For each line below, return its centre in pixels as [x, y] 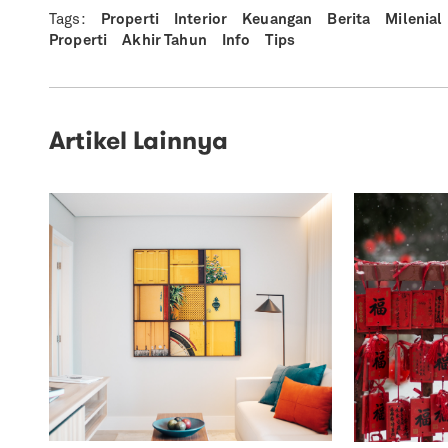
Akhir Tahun [164, 41]
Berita [349, 20]
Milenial [414, 20]
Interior [200, 20]
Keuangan [277, 20]
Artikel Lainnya [138, 140]
